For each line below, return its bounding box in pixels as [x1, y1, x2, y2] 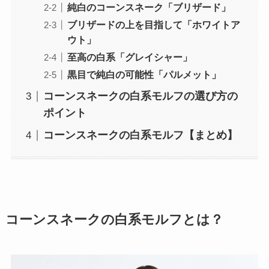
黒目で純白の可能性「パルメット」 [67, 69, 221, 80]
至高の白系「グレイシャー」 [67, 52, 192, 63]
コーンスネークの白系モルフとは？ [5, 213, 223, 228]
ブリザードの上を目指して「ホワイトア [67, 19, 240, 31]
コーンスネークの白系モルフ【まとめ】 [43, 129, 238, 142]
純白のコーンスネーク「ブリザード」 [67, 2, 231, 13]
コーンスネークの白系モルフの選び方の [43, 90, 238, 103]
